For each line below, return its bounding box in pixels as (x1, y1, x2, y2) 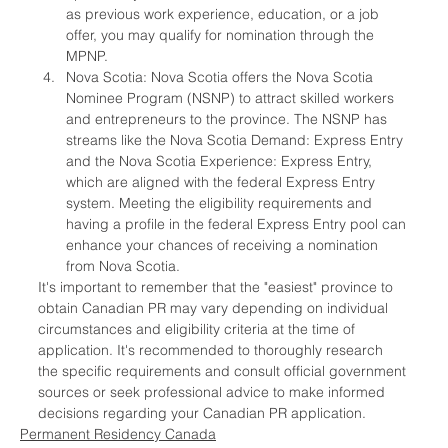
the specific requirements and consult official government (38, 362, 410, 381)
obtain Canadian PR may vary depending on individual (38, 299, 392, 318)
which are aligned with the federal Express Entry (66, 173, 379, 192)
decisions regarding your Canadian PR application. (38, 404, 366, 423)
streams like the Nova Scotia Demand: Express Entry (66, 131, 407, 150)
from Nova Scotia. (66, 257, 180, 276)
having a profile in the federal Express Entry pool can (66, 215, 410, 234)
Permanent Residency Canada (20, 425, 216, 444)
